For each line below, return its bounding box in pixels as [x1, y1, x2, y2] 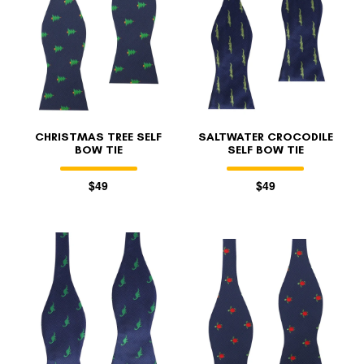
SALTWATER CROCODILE [197, 129, 333, 144]
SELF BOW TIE [227, 142, 304, 157]
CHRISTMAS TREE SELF [35, 129, 162, 144]
